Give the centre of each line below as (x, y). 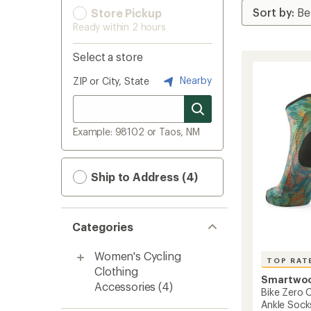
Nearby (194, 80)
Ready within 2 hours (119, 27)
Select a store (108, 57)
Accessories (125, 286)
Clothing (116, 271)
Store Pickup (125, 13)
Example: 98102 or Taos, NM (136, 132)
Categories (103, 227)
